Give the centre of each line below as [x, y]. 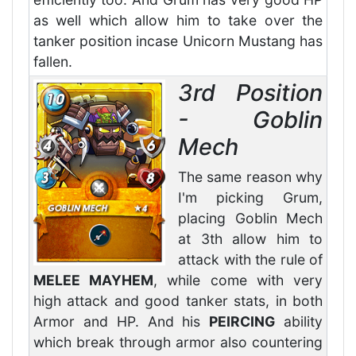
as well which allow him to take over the [178, 21]
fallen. [52, 62]
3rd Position [251, 93]
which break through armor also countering [178, 342]
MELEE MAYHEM [93, 281]
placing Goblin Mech [251, 219]
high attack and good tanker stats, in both [178, 301]
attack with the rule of [251, 260]
